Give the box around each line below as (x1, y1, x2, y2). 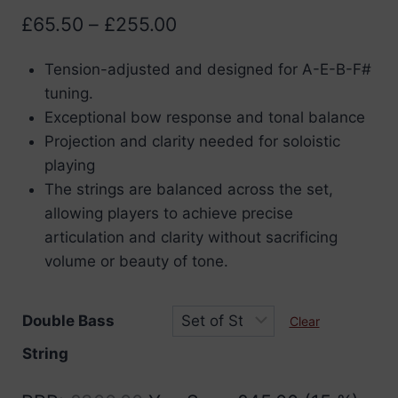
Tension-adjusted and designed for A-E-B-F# (44, 60, 371, 78)
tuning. (44, 84, 93, 102)
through (176, 101, 247, 125)
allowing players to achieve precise (44, 203, 293, 222)
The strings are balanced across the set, (44, 179, 333, 198)
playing (44, 155, 95, 174)
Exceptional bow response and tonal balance (44, 107, 365, 126)
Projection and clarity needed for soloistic (44, 131, 340, 150)
